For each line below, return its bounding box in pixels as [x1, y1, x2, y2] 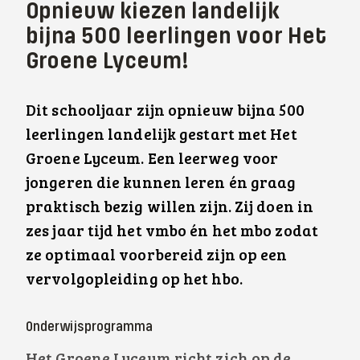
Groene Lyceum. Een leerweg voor [26, 152, 279, 168]
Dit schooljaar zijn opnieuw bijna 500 [26, 104, 305, 120]
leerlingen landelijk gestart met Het [26, 128, 297, 144]
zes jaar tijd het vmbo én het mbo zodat [26, 224, 318, 240]
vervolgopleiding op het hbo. [26, 272, 246, 288]
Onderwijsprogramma [26, 319, 153, 335]
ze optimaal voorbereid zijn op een [26, 248, 288, 264]
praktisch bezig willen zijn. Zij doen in [26, 200, 314, 216]
